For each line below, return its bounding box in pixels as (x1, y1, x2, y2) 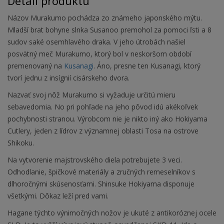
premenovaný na (7, 61, 64, 71)
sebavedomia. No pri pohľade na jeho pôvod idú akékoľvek (7, 102, 198, 112)
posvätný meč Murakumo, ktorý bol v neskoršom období (7, 49, 191, 59)
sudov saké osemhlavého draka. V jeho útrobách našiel (7, 37, 185, 47)
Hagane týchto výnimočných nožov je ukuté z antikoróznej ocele (7, 208, 216, 218)
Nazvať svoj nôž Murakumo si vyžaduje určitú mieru (7, 90, 175, 100)
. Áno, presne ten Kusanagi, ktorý (93, 61, 200, 71)
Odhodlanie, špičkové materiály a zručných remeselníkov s (7, 167, 195, 177)
